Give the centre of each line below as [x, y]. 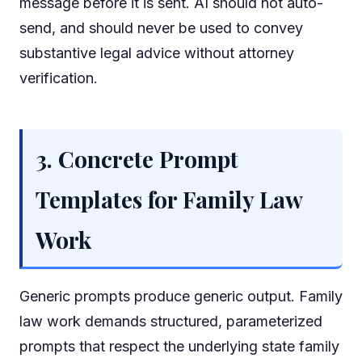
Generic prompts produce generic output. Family [181, 297]
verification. [59, 78]
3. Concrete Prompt [137, 159]
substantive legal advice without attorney [157, 53]
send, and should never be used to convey [161, 28]
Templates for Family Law [169, 200]
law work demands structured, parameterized [171, 322]
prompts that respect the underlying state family [179, 347]
